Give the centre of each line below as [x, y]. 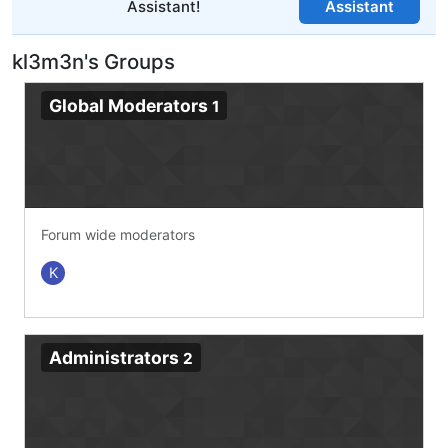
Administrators [116, 357]
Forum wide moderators [118, 234]
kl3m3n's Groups [93, 61]
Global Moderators [130, 105]
